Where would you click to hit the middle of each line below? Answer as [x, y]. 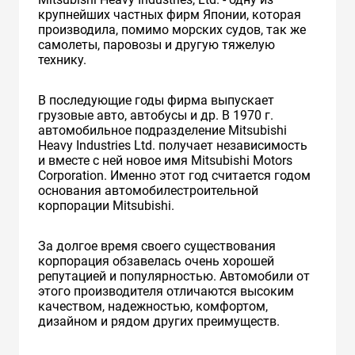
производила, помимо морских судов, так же [172, 29]
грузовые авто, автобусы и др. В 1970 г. [156, 115]
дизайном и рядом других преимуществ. [159, 321]
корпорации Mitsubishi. [106, 205]
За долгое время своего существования [157, 246]
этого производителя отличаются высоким [166, 291]
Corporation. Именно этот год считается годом [174, 175]
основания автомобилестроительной [148, 190]
